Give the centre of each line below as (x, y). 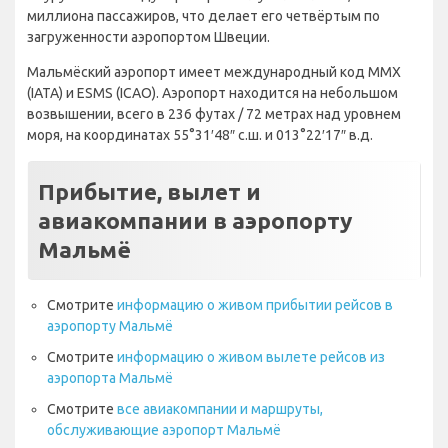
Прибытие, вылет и (149, 192)
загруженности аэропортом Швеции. (148, 37)
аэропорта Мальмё (110, 378)
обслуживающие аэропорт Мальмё (164, 430)
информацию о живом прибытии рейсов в (255, 305)
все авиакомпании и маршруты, (220, 409)
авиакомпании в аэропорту (195, 221)
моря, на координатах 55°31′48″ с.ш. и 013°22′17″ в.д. (200, 135)
